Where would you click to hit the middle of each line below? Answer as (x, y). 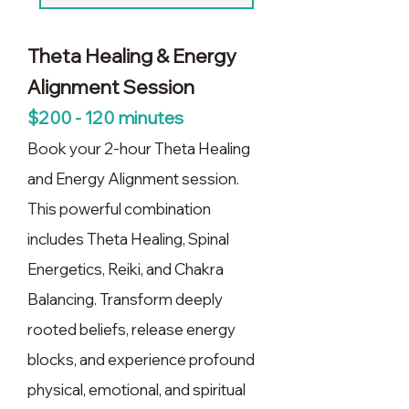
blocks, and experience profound (141, 359)
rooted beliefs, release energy (131, 329)
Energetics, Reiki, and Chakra (126, 269)
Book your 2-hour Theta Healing (139, 148)
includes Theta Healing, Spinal (128, 239)
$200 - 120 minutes (105, 118)
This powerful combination (119, 209)
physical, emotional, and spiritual (136, 389)
